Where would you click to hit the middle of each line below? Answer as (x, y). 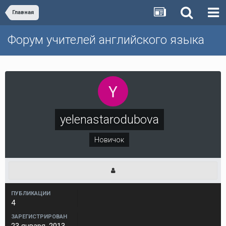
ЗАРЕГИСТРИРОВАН (39, 217)
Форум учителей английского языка (106, 40)
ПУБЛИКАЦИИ (31, 193)
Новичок (109, 140)
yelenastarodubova (109, 120)
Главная (23, 12)
